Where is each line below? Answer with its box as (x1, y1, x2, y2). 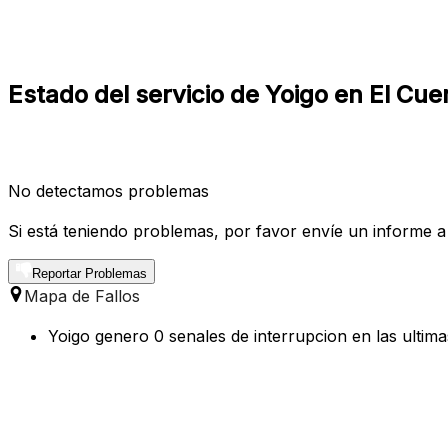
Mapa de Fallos (24, 285, 140, 306)
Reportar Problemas (32, 265, 147, 281)
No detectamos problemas (8, 180, 209, 201)
